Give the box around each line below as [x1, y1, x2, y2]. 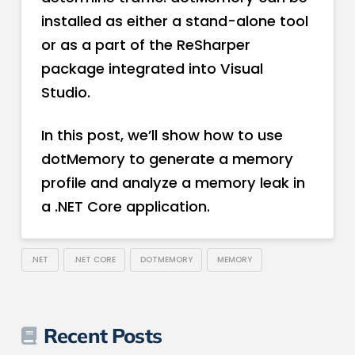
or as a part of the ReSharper [40, 35, 250, 55]
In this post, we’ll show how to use [40, 125, 283, 146]
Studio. [40, 82, 90, 103]
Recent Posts [43, 322, 162, 348]
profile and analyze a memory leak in [40, 173, 305, 193]
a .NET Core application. [40, 197, 210, 217]
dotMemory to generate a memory [40, 149, 293, 170]
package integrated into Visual [40, 59, 263, 79]
